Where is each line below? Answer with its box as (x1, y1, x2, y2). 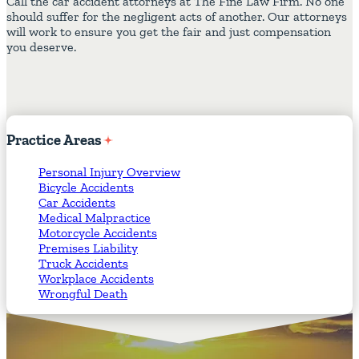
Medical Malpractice (38, 209, 151, 225)
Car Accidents (38, 194, 115, 210)
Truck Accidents (38, 255, 128, 271)
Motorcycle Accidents (38, 224, 157, 240)
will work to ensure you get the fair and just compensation (6, 24, 331, 40)
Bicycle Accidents (38, 179, 134, 195)
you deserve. (6, 39, 76, 55)
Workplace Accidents (38, 270, 154, 286)
